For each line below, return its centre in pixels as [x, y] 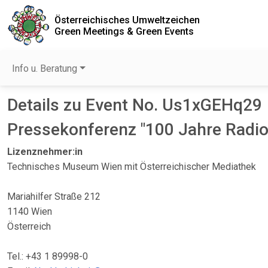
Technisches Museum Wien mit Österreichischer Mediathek [132, 167]
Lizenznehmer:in [45, 152]
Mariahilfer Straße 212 [54, 197]
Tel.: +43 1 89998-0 [48, 256]
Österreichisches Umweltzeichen [127, 20]
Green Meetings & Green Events [124, 31]
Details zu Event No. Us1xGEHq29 [135, 105]
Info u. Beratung [45, 68]
